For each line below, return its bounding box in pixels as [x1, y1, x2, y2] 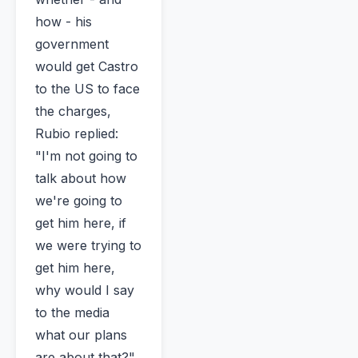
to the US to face [35, 81, 140, 97]
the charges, [35, 103, 111, 120]
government [35, 36, 109, 53]
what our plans [35, 327, 127, 344]
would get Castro [35, 58, 138, 75]
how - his [35, 14, 92, 30]
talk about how [35, 170, 126, 187]
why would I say [35, 282, 134, 299]
